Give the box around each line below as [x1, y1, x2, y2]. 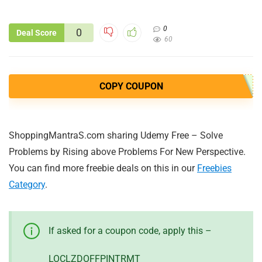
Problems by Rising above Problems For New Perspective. [9, 146, 246, 158]
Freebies [197, 163, 232, 174]
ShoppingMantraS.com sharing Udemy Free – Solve [9, 130, 223, 142]
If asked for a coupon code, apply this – [49, 225, 212, 237]
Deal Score [16, 28, 57, 38]
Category [9, 179, 45, 191]
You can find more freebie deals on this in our [9, 163, 197, 174]
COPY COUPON [99, 81, 163, 92]
